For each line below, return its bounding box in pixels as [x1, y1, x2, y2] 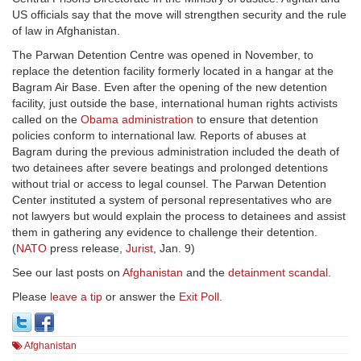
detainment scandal [228, 266, 328, 280]
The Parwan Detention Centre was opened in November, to [12, 48, 313, 62]
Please [12, 290, 50, 304]
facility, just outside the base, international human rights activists [12, 97, 338, 110]
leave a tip [50, 290, 102, 304]
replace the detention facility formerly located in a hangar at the [12, 64, 334, 78]
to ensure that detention [193, 113, 318, 127]
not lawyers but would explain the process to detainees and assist [12, 210, 346, 223]
